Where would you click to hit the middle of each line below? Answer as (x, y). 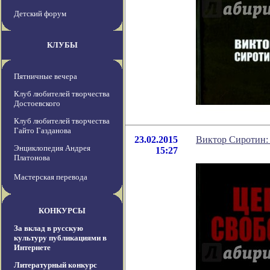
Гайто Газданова (42, 131)
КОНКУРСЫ (62, 211)
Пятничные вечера (46, 77)
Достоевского (37, 104)
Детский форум (40, 14)
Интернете (32, 248)
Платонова (32, 158)
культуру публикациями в (60, 238)
